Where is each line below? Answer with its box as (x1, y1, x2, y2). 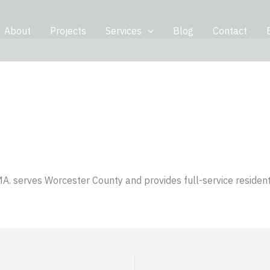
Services (105, 25, 142, 37)
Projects (50, 25, 87, 37)
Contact (212, 25, 247, 37)
